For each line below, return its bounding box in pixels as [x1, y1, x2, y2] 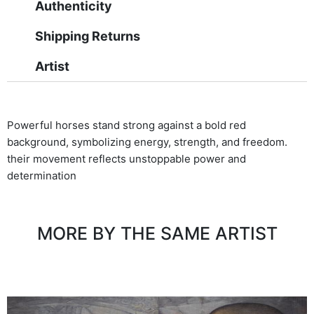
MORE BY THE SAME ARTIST [36, 222, 278, 244]
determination [7, 168, 76, 182]
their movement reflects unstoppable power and [7, 151, 246, 165]
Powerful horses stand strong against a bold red [7, 118, 246, 132]
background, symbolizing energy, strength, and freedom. [7, 135, 287, 149]
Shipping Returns [35, 28, 140, 43]
